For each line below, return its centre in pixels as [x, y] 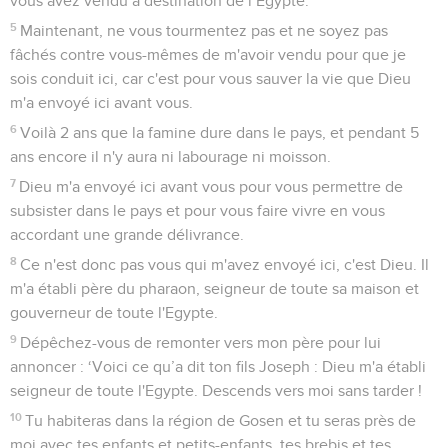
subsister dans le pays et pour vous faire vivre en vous [197, 210]
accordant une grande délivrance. [127, 234]
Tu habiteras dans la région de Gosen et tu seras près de [221, 420]
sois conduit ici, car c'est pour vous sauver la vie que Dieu [210, 78]
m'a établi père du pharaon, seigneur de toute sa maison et [214, 288]
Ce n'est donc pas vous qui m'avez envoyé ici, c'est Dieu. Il [225, 264]
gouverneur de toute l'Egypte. [114, 312]
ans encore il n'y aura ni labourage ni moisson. [170, 156]
